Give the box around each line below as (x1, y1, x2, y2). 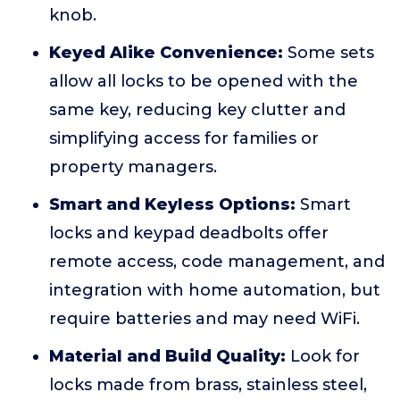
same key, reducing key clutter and (49, 100, 346, 120)
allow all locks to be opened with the (49, 71, 358, 91)
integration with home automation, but (49, 280, 380, 300)
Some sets (283, 43, 374, 62)
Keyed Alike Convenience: (49, 43, 283, 62)
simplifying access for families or (49, 129, 319, 148)
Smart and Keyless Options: (49, 195, 296, 214)
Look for (286, 346, 360, 366)
